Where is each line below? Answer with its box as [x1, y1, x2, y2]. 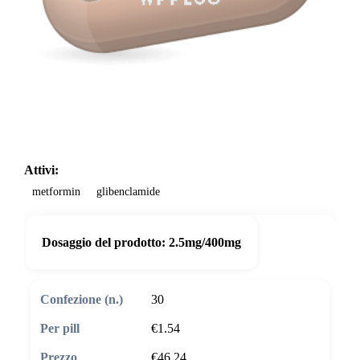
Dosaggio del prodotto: [41, 235, 166, 249]
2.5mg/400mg [168, 235, 241, 249]
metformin [31, 185, 80, 198]
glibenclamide [96, 185, 160, 198]
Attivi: [23, 162, 59, 177]
